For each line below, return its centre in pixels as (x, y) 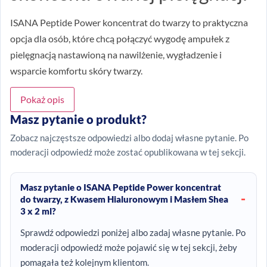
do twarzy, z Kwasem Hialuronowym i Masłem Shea (124, 199)
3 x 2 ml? (38, 211)
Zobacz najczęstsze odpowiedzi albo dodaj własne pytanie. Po (129, 138)
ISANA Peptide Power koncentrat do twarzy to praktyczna (129, 22)
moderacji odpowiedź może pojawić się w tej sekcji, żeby (129, 248)
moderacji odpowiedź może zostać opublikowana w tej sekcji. (128, 152)
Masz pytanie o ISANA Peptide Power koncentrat (121, 187)
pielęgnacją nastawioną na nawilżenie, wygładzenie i (116, 54)
